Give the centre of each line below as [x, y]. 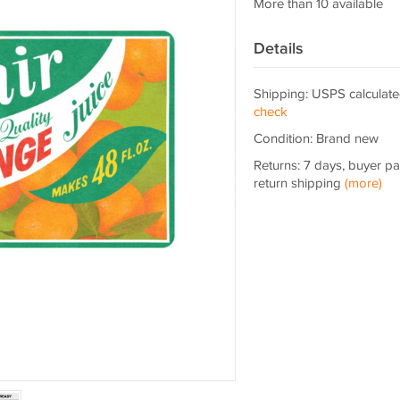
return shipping [299, 183]
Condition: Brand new [316, 139]
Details [278, 49]
